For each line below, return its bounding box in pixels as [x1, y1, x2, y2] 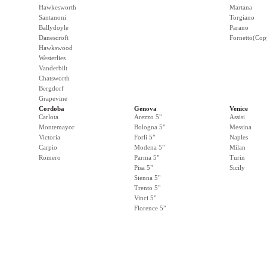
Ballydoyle [39, 24, 69, 31]
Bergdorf [39, 85, 64, 92]
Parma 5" [134, 154, 159, 161]
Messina [229, 123, 252, 131]
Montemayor [39, 123, 74, 131]
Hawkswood [39, 44, 73, 51]
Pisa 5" [134, 164, 153, 171]
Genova [134, 105, 157, 112]
